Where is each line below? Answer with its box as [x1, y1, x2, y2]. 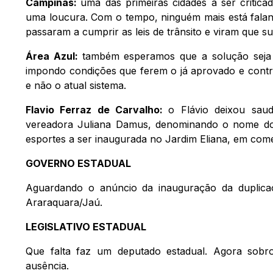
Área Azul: [26, 49, 82, 62]
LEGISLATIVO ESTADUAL [26, 220, 146, 233]
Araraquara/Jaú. [26, 196, 102, 208]
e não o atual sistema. [26, 79, 126, 91]
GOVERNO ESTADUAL [26, 157, 131, 169]
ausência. [26, 259, 69, 272]
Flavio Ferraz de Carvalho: [26, 103, 169, 116]
